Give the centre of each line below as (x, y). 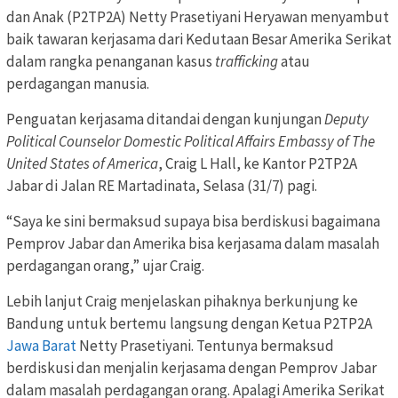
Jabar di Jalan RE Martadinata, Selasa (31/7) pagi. (162, 186)
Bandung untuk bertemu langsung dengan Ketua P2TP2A (189, 324)
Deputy (346, 119)
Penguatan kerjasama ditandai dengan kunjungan (165, 119)
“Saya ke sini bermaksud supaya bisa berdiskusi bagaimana (193, 222)
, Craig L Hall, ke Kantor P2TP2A (258, 164)
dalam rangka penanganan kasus (111, 62)
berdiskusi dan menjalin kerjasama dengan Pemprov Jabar (191, 368)
